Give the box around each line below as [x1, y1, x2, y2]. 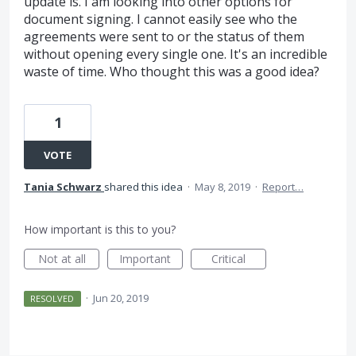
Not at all [37, 251, 86, 266]
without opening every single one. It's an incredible [24, 45, 327, 63]
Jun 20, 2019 [92, 291, 149, 305]
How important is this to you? [24, 222, 176, 237]
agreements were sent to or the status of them [24, 28, 304, 45]
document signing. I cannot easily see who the [24, 10, 297, 28]
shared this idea [104, 180, 185, 194]
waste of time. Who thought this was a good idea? [24, 63, 319, 80]
